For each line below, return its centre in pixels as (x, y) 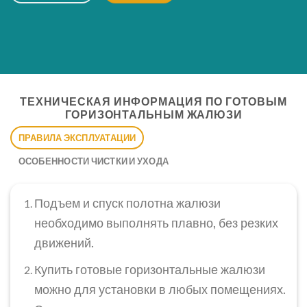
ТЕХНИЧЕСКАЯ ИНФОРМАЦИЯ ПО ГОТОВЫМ (153, 101)
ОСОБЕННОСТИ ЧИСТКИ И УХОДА (94, 161)
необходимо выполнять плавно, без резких (156, 223)
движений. (64, 243)
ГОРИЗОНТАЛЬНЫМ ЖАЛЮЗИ (153, 114)
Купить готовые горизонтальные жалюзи (149, 269)
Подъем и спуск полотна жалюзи (127, 203)
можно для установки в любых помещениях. (160, 289)
